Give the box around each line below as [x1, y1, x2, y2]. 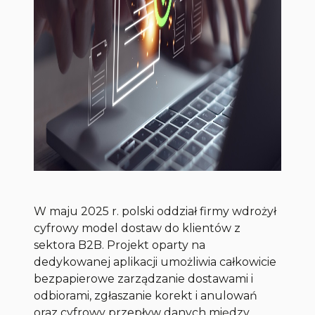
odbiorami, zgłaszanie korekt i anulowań [34, 289, 258, 303]
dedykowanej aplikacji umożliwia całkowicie [34, 255, 277, 269]
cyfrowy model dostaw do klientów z [34, 221, 241, 236]
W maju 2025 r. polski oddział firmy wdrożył [34, 205, 277, 219]
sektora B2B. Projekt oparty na [34, 238, 206, 252]
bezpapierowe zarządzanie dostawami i [34, 272, 254, 286]
